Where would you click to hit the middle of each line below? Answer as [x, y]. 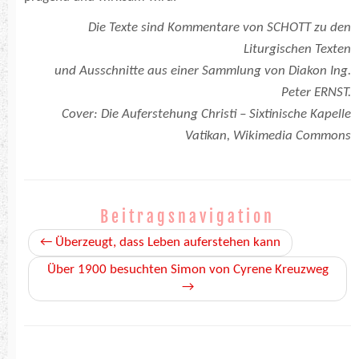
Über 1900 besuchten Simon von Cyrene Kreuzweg [188, 270]
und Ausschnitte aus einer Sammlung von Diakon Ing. [203, 71]
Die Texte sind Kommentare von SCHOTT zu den [220, 28]
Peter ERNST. [316, 93]
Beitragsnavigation [188, 217]
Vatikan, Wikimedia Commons [268, 136]
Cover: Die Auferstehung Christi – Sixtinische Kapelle [206, 115]
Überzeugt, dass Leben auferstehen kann [166, 243]
